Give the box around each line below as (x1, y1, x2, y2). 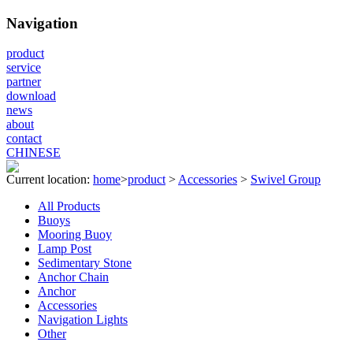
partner (6, 75, 41, 89)
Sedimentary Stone (38, 256, 132, 270)
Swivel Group (251, 173, 321, 187)
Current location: (6, 173, 93, 187)
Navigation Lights (38, 313, 128, 327)
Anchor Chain (38, 270, 109, 284)
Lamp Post (38, 242, 91, 256)
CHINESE (6, 146, 61, 160)
